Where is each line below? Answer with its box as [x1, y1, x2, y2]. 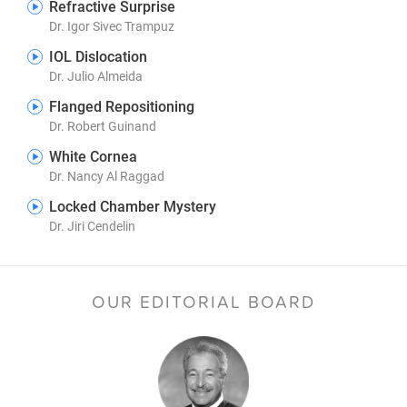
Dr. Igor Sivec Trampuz [49, 17, 174, 35]
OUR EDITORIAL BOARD [92, 289, 315, 314]
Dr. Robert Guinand [49, 117, 156, 134]
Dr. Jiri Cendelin [49, 217, 135, 234]
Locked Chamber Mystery [49, 196, 216, 215]
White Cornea [49, 146, 137, 165]
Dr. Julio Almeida [49, 67, 143, 84]
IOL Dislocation [49, 46, 147, 65]
